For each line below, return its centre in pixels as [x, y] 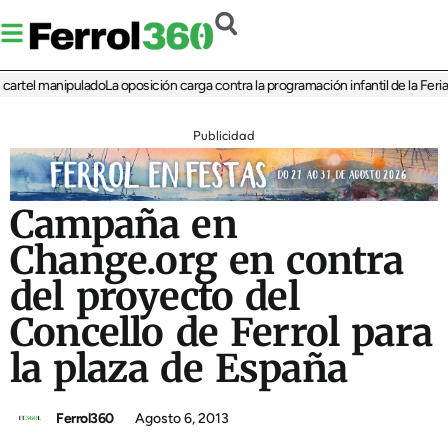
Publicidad [224, 135]
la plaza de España [179, 369]
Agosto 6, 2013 [181, 418]
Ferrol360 [85, 418]
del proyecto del [154, 297]
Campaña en [123, 225]
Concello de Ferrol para [221, 333]
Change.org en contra [207, 261]
